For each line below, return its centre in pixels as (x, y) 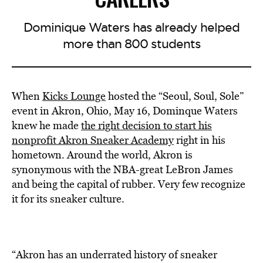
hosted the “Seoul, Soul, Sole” (175, 96)
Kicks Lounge (74, 96)
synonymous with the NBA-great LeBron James (122, 169)
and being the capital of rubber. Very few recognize (129, 184)
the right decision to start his (146, 125)
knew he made (46, 125)
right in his (200, 140)
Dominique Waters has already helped (131, 27)
